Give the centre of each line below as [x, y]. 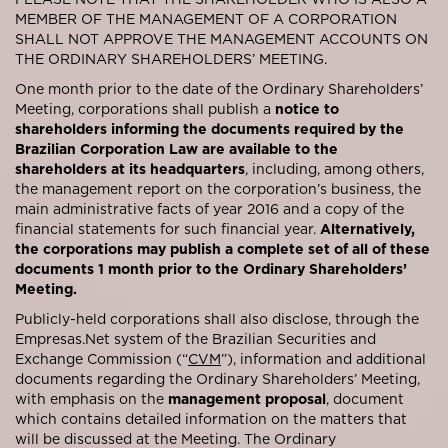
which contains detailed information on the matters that [211, 418]
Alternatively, [367, 228]
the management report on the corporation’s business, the [218, 188]
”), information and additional [323, 358]
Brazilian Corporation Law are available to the [176, 148]
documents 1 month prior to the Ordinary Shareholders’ [211, 268]
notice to [307, 108]
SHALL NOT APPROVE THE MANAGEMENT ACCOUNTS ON [221, 38]
